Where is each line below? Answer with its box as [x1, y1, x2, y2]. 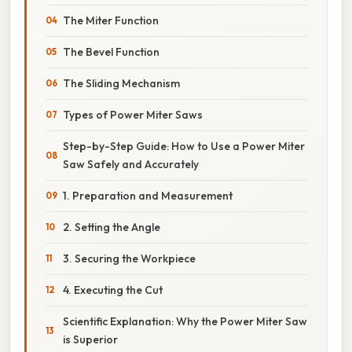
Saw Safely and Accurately [63, 156, 199, 171]
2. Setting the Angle [63, 219, 160, 234]
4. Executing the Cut [63, 282, 163, 297]
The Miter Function [63, 13, 159, 27]
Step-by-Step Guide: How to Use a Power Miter [63, 138, 305, 153]
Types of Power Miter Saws [63, 107, 203, 122]
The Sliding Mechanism [63, 75, 180, 90]
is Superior [63, 332, 118, 346]
